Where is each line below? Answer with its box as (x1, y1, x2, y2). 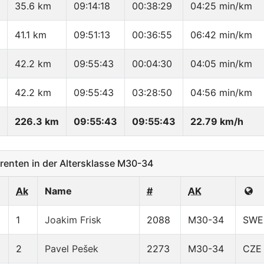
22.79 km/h (190, 115, 243, 128)
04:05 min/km (190, 58, 252, 70)
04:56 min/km (190, 87, 252, 99)
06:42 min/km (190, 29, 252, 41)
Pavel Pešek (45, 243, 98, 255)
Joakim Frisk (45, 214, 101, 226)
